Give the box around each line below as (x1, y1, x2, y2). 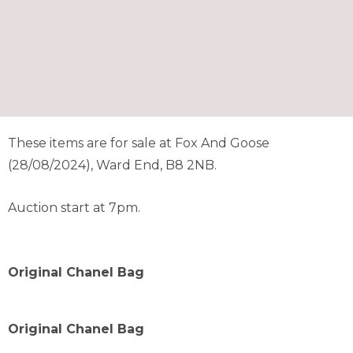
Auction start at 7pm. (8, 200, 140, 216)
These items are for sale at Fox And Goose (8, 136, 269, 151)
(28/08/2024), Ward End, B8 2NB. (8, 158, 217, 173)
